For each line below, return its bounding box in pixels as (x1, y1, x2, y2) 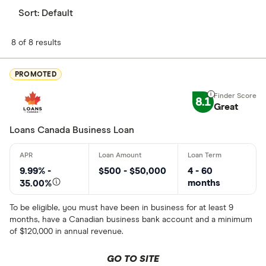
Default (42, 8, 73, 18)
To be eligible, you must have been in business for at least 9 (9, 204, 233, 212)
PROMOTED (15, 71, 56, 78)
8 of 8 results (11, 39, 61, 47)
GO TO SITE (106, 254, 159, 264)
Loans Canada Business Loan (9, 125, 134, 135)
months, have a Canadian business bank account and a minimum (9, 216, 252, 224)
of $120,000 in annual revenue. (9, 227, 123, 236)
